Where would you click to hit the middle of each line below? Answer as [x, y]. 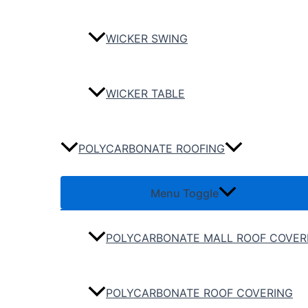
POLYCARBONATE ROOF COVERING [199, 293]
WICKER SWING [147, 39]
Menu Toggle [184, 194]
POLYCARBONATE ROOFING [152, 149]
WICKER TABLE [145, 94]
